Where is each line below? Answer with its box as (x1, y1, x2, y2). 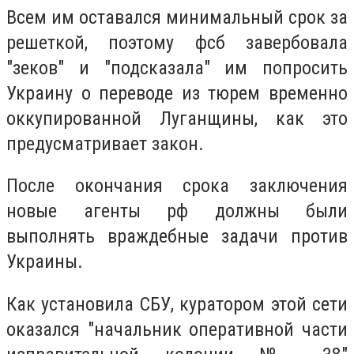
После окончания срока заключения (6, 175, 348, 198)
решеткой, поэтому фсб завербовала (6, 31, 348, 54)
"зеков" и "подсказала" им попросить (6, 56, 348, 79)
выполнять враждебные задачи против (6, 225, 348, 248)
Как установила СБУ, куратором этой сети (6, 292, 348, 315)
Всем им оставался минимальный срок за (6, 6, 348, 28)
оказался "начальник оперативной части (6, 318, 348, 341)
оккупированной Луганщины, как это (6, 107, 348, 130)
